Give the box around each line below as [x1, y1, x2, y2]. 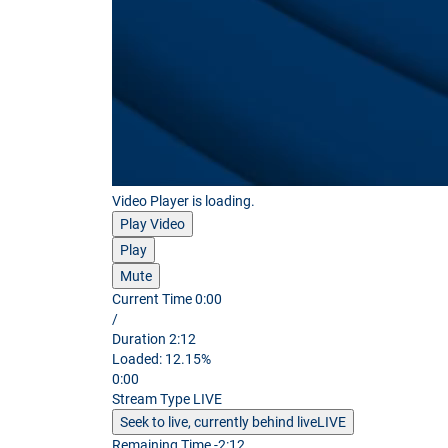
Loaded [112, 350, 159, 367]
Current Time [112, 290, 195, 307]
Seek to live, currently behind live [120, 413, 317, 430]
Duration [112, 330, 169, 347]
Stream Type [112, 390, 193, 407]
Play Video [120, 215, 185, 232]
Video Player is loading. [112, 192, 255, 209]
